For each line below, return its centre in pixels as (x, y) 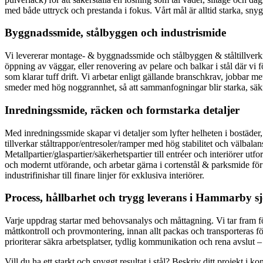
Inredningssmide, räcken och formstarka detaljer (122, 110)
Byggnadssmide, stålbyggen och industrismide (115, 33)
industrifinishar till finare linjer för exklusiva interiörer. (104, 175)
